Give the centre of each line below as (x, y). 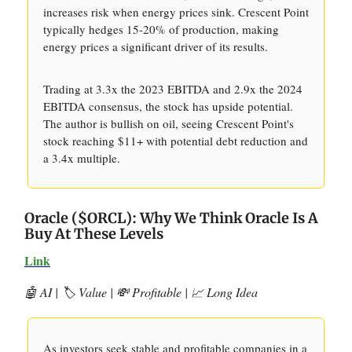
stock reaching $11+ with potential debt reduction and (176, 141)
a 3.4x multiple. (82, 158)
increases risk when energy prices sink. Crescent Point (176, 12)
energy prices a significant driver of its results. (156, 46)
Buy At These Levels (94, 234)
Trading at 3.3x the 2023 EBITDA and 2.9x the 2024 (173, 89)
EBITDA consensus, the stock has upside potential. (168, 106)
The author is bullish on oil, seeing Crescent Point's (169, 123)
